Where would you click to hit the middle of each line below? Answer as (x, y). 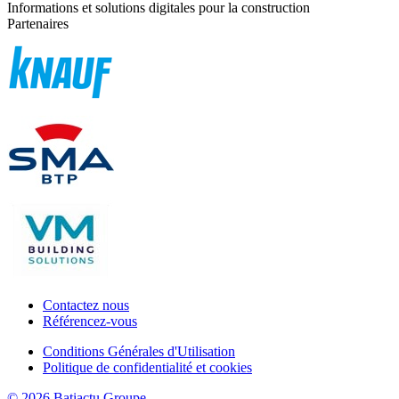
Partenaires (38, 24)
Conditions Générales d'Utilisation (139, 352)
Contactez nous (86, 305)
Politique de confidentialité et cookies (147, 368)
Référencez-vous (90, 322)
